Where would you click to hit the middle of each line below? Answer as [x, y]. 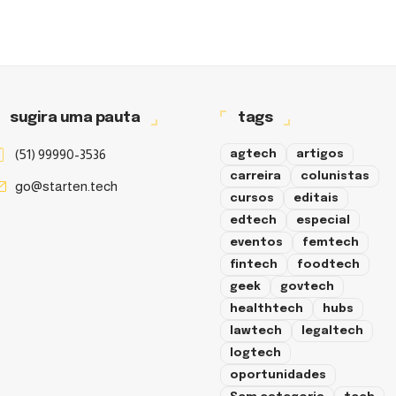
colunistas [335, 176]
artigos [320, 154]
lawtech [256, 331]
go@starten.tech [66, 186]
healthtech [267, 308]
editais [316, 198]
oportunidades [278, 375]
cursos [252, 198]
